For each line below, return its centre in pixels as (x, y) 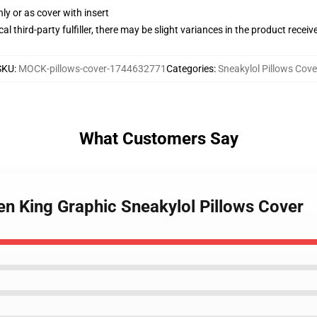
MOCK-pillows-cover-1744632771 (92, 69)
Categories (190, 69)
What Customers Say (158, 139)
